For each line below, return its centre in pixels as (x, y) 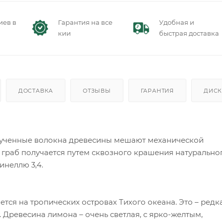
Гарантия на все (85, 23)
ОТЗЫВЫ (97, 91)
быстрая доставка (189, 33)
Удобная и (176, 23)
